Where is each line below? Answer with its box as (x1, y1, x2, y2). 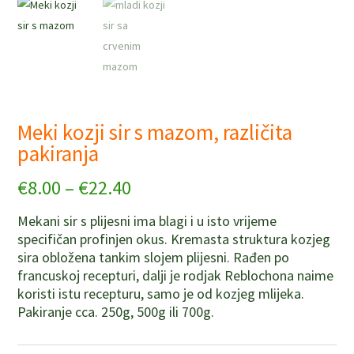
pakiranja (17, 139, 100, 167)
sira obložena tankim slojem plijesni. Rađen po (17, 247, 290, 266)
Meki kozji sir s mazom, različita (17, 118, 293, 145)
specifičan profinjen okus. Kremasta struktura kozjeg (17, 229, 331, 248)
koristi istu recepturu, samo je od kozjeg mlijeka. (17, 284, 305, 303)
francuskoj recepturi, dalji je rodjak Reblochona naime (17, 265, 334, 284)
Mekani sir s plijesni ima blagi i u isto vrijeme (17, 211, 277, 230)
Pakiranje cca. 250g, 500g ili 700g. (17, 302, 215, 321)
